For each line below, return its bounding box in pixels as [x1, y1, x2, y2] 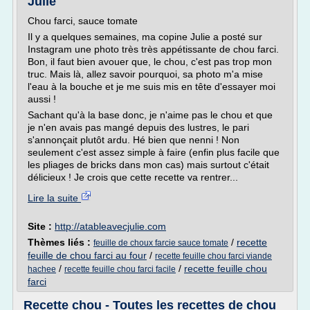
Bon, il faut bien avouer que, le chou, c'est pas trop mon [28, 56, 272, 67]
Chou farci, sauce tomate [28, 15, 138, 26]
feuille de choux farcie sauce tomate [93, 238, 228, 248]
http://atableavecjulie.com [55, 221, 166, 232]
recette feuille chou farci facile [64, 264, 176, 274]
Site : [28, 221, 55, 232]
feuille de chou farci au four [28, 250, 147, 261]
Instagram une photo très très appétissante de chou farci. [28, 44, 279, 55]
